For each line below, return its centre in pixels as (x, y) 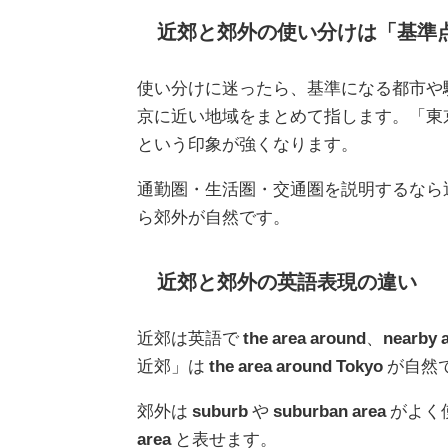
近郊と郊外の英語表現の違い (287, 281)
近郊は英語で (190, 338)
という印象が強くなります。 (247, 144)
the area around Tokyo (296, 366)
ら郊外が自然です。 (213, 217)
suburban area (329, 411)
